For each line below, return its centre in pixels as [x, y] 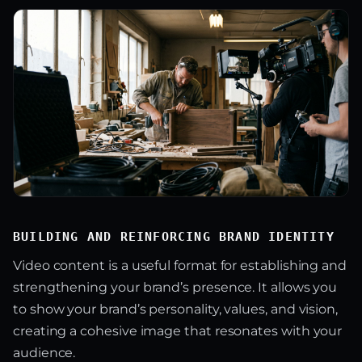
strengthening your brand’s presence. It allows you [175, 288]
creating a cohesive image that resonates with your [178, 331]
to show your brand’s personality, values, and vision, [176, 309]
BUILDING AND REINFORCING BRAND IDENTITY [174, 237]
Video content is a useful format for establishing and [180, 266]
